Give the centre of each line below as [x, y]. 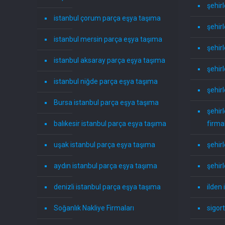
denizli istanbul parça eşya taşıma [107, 187]
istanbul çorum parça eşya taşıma [107, 18]
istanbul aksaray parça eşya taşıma [110, 61]
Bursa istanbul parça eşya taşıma [106, 103]
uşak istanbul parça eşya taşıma [105, 145]
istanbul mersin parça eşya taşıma [108, 39]
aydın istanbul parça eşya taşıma [106, 166]
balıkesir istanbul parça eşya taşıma [110, 124]
